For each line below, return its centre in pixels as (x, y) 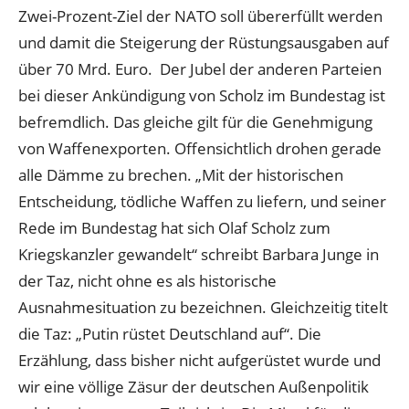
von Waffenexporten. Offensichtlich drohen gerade (200, 148)
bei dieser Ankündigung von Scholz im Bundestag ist (202, 95)
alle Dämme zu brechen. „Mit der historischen (181, 174)
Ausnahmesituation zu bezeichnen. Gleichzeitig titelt (203, 307)
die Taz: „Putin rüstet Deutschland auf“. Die (170, 333)
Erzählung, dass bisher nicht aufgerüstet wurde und (199, 360)
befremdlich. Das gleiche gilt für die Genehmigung (195, 121)
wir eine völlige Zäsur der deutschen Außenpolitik (194, 386)
